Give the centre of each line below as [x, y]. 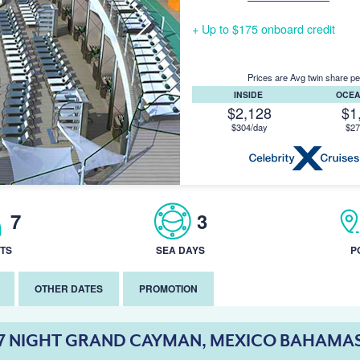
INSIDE [249, 94]
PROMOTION [168, 288]
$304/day [249, 127]
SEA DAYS [180, 250]
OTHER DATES [69, 288]
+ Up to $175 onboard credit [264, 29]
